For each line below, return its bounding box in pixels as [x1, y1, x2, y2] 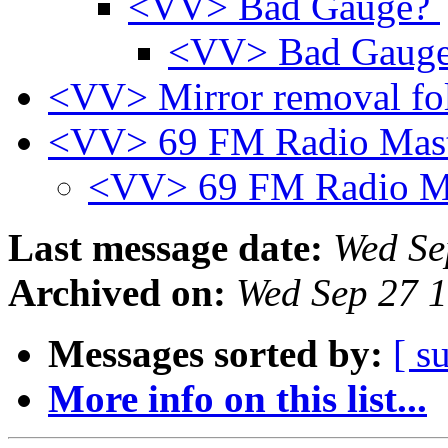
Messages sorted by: [48, 332, 383, 376]
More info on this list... [48, 377, 427, 421]
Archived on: [8, 271, 226, 315]
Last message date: [8, 226, 323, 270]
